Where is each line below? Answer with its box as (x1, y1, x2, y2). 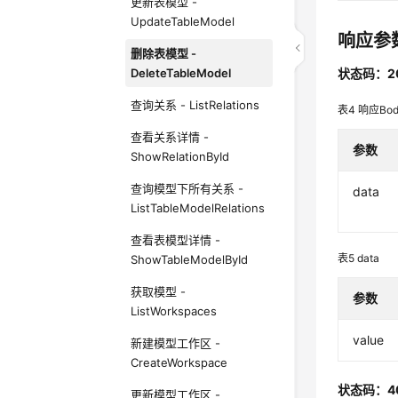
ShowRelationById (131, 149, 230, 163)
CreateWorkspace (131, 355, 228, 370)
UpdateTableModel (131, 14, 235, 28)
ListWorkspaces (131, 304, 218, 318)
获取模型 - (131, 284, 187, 298)
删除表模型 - (131, 46, 197, 60)
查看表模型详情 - (131, 233, 221, 247)
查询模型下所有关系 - (131, 181, 244, 195)
